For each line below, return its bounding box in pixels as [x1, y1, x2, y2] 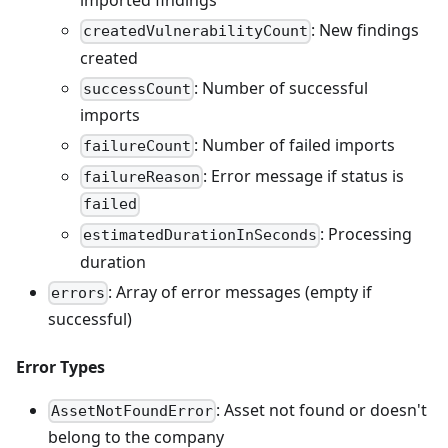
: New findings [311, 19, 420, 42]
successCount [83, 79, 192, 98]
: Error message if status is [203, 165, 405, 188]
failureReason [83, 168, 201, 187]
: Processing [320, 223, 413, 246]
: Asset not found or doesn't [216, 398, 428, 421]
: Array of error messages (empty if [108, 280, 373, 303]
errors [51, 283, 106, 302]
